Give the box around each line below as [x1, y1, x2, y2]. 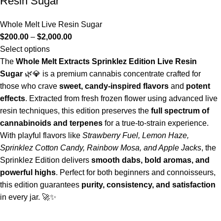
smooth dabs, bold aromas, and [91, 155, 210, 164]
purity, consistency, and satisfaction [81, 180, 216, 189]
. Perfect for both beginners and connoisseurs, [56, 168, 216, 177]
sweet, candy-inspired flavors [59, 81, 169, 90]
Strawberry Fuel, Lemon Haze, [82, 131, 189, 140]
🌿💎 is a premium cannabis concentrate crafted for [23, 69, 201, 78]
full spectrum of [151, 106, 209, 115]
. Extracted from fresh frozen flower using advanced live [25, 94, 218, 103]
